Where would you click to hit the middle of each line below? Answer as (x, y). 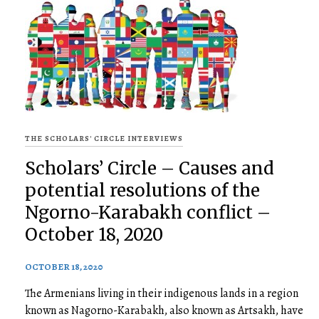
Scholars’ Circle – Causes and (150, 168)
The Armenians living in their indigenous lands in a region (162, 293)
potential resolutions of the (142, 190)
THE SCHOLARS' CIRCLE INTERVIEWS (104, 138)
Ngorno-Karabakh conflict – (148, 213)
